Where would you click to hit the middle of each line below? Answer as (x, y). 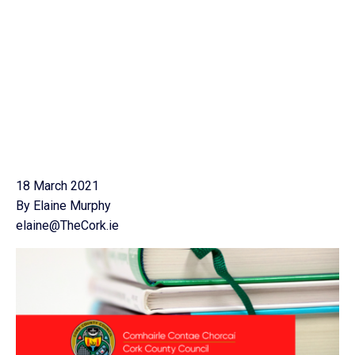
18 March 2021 (57, 186)
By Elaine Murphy (63, 206)
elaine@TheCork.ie (67, 225)
